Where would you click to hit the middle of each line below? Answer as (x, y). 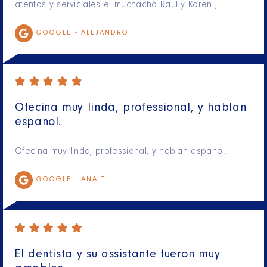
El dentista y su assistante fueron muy (118, 256)
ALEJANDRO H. (111, 34)
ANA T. (95, 180)
